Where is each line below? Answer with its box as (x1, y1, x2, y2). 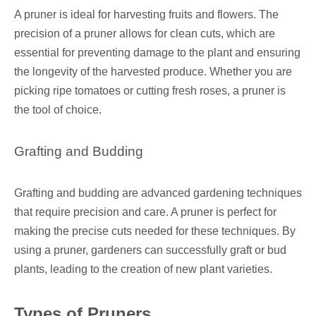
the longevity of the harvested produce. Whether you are (14, 66, 292, 78)
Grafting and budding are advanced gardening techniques (14, 187, 302, 200)
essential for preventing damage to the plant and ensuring (14, 47, 300, 59)
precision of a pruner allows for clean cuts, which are (14, 28, 275, 40)
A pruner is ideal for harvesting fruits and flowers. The (14, 8, 279, 21)
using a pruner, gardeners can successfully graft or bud (14, 244, 286, 257)
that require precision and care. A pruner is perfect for (14, 206, 276, 219)
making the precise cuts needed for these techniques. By (14, 225, 296, 238)
